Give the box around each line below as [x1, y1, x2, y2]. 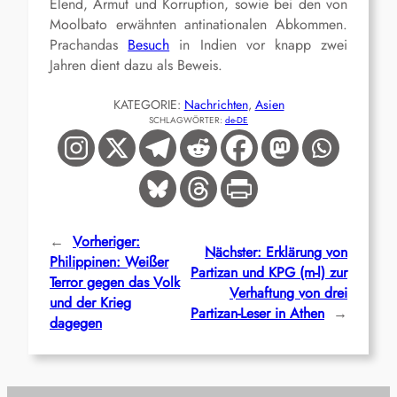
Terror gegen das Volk [50, 272, 180, 293]
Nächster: [205, 241, 261, 262]
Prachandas [50, 35, 128, 56]
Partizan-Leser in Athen [191, 302, 324, 323]
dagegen [50, 313, 102, 334]
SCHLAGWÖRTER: [149, 113, 225, 128]
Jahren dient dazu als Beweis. [50, 55, 222, 76]
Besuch [128, 35, 170, 56]
